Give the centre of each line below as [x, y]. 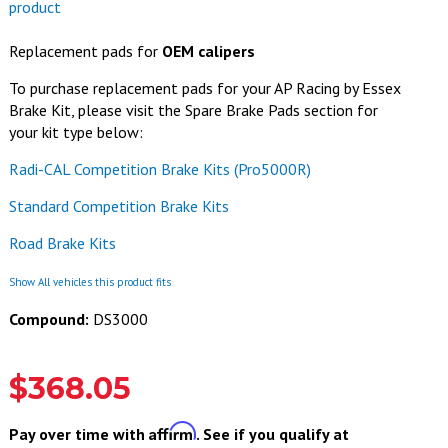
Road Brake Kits [62, 243]
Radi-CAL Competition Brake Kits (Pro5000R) [159, 169]
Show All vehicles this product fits [89, 282]
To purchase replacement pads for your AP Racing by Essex [204, 88]
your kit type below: [75, 132]
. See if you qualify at [272, 434]
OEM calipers [208, 51]
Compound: [48, 319]
